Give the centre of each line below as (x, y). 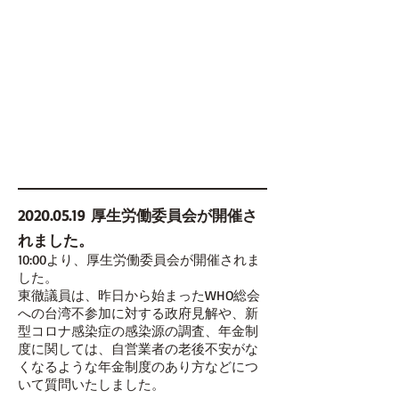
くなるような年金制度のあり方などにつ (138, 366)
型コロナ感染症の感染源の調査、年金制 (138, 331)
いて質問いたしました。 (91, 384)
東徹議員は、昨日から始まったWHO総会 (139, 295)
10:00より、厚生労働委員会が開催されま (139, 260)
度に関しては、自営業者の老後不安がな (138, 349)
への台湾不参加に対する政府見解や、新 (138, 313)
